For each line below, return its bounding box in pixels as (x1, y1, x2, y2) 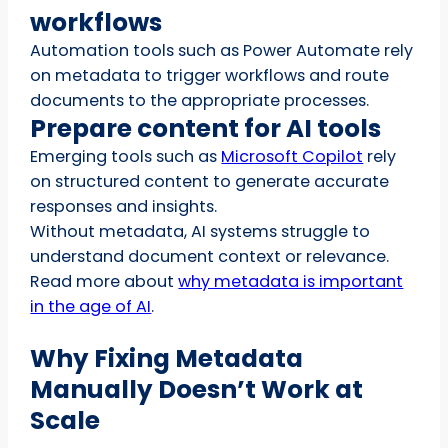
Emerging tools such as (30, 144, 222, 168)
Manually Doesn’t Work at (30, 371, 364, 407)
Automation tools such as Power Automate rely (30, 38, 414, 62)
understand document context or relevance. (30, 244, 390, 268)
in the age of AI (30, 294, 152, 318)
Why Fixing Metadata (30, 340, 304, 376)
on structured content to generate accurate (30, 169, 390, 193)
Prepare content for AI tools (30, 110, 382, 146)
